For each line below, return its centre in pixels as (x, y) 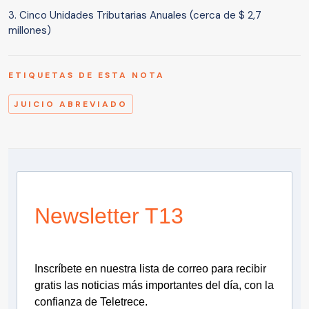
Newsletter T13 (109, 216)
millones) (30, 31)
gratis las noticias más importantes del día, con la (154, 286)
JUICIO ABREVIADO (71, 104)
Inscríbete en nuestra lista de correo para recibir (150, 269)
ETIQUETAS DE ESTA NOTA (87, 76)
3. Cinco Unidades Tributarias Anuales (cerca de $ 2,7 (135, 16)
